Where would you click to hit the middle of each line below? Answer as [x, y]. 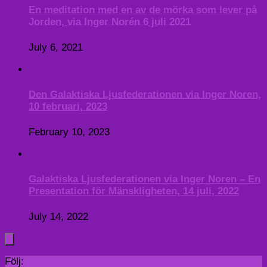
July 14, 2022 [58, 216]
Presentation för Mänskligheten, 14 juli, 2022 [134, 191]
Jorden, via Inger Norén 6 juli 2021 [110, 22]
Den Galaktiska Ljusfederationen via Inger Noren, [145, 95]
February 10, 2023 [69, 132]
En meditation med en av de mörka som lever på [143, 10]
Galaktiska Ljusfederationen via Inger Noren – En [145, 179]
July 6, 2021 [56, 47]
